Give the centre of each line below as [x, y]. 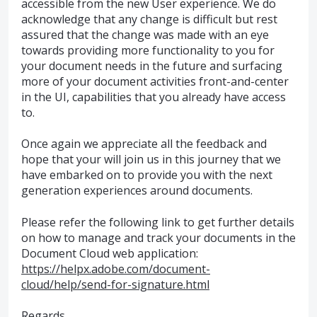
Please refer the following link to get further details [158, 222]
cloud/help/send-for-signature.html [115, 284]
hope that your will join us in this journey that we [151, 160]
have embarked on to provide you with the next [147, 175]
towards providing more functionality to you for [148, 50]
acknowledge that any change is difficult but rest [149, 19]
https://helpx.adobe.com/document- [116, 269]
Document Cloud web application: [110, 253]
